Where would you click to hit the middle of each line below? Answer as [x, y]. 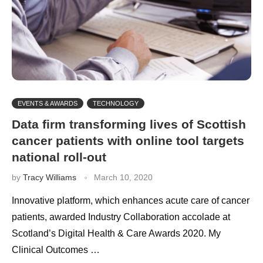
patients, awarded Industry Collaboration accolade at [121, 217]
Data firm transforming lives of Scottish [129, 124]
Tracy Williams [50, 177]
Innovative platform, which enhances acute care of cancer [131, 200]
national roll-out [59, 157]
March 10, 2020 [123, 177]
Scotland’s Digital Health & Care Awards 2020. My [116, 233]
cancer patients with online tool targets [128, 140]
